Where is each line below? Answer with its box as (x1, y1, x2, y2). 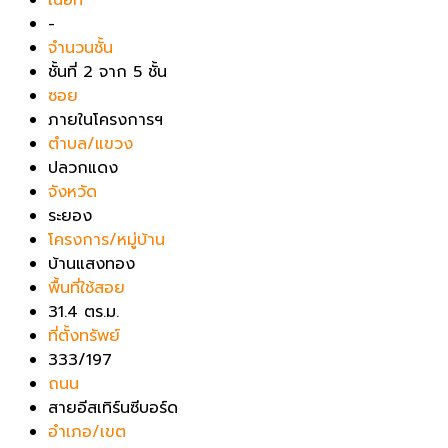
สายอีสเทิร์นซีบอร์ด (48, 395, 184, 420)
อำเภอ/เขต (48, 419, 126, 444)
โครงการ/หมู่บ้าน (48, 227, 165, 252)
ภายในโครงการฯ (48, 107, 163, 132)
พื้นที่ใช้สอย (48, 275, 125, 300)
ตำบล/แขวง (48, 131, 133, 156)
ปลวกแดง (48, 155, 124, 180)
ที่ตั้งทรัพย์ (48, 323, 120, 348)
